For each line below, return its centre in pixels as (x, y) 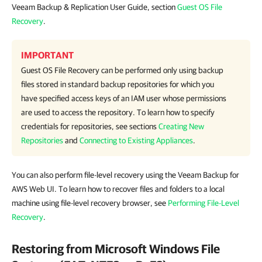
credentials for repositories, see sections (90, 126)
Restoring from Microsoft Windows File (116, 249)
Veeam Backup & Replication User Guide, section (94, 7)
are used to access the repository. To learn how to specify (118, 112)
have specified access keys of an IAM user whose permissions (124, 98)
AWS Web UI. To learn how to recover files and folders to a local (118, 189)
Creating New (181, 126)
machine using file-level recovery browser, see (90, 203)
